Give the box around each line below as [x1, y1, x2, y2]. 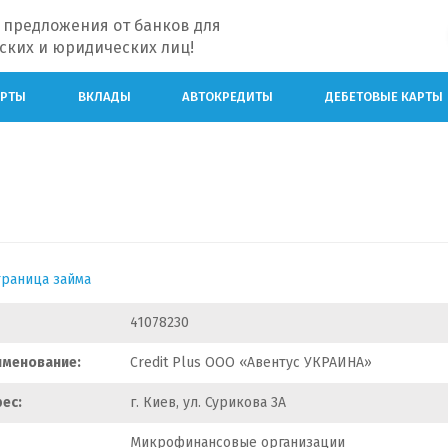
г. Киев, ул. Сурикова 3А [130, 393, 286, 411]
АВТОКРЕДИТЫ [182, 88, 274, 104]
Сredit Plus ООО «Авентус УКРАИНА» [130, 353, 372, 371]
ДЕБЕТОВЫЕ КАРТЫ [325, 88, 444, 104]
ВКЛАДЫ [77, 88, 131, 104]
